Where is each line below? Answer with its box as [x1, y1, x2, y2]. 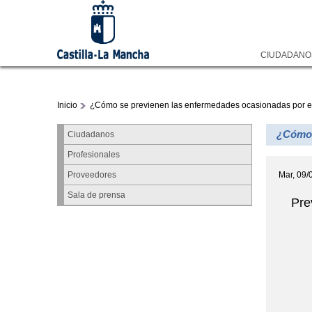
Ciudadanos [67, 130, 114, 139]
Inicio [57, 100, 77, 110]
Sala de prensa [67, 190, 125, 200]
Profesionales [67, 150, 120, 159]
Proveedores [67, 170, 116, 180]
